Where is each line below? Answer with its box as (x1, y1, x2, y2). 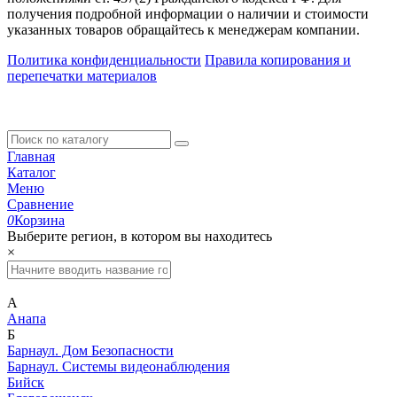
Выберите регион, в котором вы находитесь (7, 229, 272, 245)
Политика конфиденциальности (7, 52, 201, 68)
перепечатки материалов (7, 68, 157, 84)
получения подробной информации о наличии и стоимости (7, 6, 369, 22)
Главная (7, 149, 55, 165)
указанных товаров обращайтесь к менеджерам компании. (7, 22, 360, 38)
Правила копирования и (205, 52, 351, 68)
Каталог (7, 165, 56, 181)
